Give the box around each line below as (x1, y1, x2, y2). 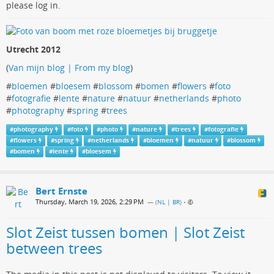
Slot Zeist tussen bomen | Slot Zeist (6, 222, 245, 243)
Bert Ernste (35, 185, 87, 198)
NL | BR (157, 198, 180, 207)
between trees (6, 238, 102, 259)
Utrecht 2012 (6, 43, 61, 55)
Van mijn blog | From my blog (9, 61, 130, 73)
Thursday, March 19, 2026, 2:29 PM (35, 197, 144, 207)
